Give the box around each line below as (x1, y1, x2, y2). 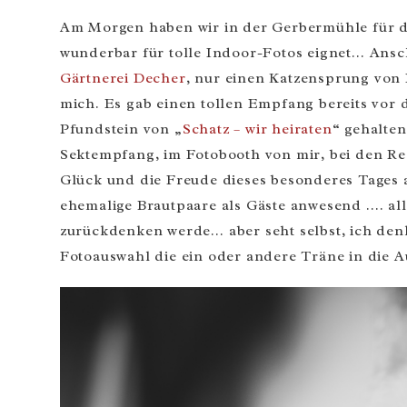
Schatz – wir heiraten (182, 119, 333, 138)
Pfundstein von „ (59, 119, 183, 138)
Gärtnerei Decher (59, 68, 186, 87)
